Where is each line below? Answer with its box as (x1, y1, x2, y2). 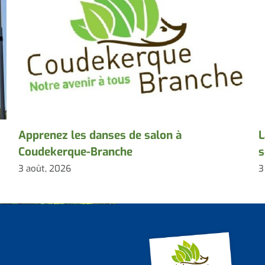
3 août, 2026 (18, 163, 71, 174)
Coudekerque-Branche (18, 144, 132, 160)
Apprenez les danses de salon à (18, 128, 182, 143)
